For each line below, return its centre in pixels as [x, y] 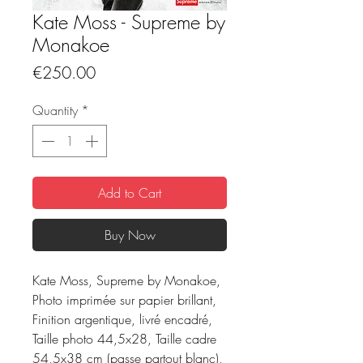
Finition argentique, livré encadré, [122, 319]
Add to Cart [130, 193]
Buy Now [130, 235]
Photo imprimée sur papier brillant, [124, 300]
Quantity [55, 110]
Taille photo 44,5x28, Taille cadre [124, 339]
